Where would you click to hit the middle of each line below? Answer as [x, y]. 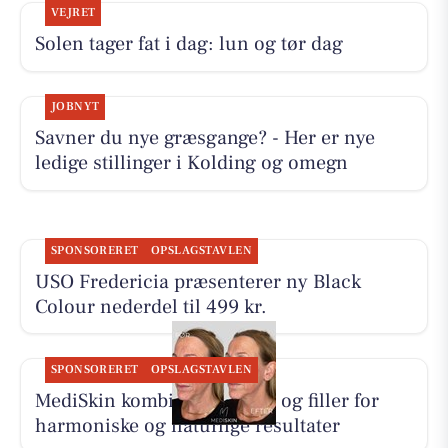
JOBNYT [75, 107]
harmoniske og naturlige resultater [187, 425]
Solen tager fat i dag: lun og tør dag [188, 44]
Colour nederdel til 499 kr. [150, 306]
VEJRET [73, 13]
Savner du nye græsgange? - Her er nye [204, 138]
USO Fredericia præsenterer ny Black [197, 281]
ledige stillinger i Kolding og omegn [191, 163]
